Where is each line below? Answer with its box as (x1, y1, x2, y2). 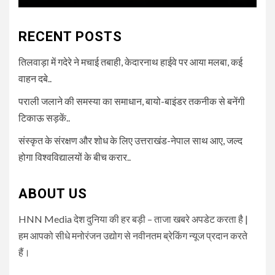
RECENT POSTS (18, 28, 122, 44)
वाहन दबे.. (18, 72, 52, 84)
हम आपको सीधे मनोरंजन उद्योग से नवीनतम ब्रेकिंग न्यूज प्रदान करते (18, 229, 247, 241)
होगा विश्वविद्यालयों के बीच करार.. (18, 150, 131, 163)
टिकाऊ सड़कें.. (18, 111, 70, 123)
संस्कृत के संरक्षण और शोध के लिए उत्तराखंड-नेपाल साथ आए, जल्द (18, 134, 242, 146)
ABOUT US (18, 185, 87, 201)
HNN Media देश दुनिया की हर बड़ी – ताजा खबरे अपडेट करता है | (18, 212, 248, 225)
